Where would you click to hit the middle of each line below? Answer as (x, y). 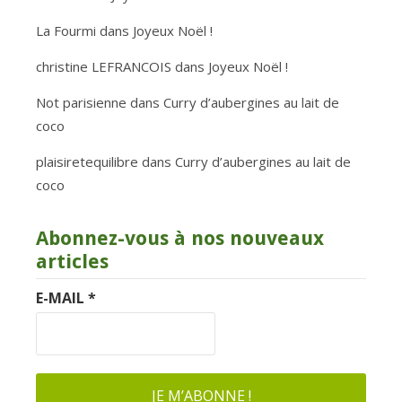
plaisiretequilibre (87, 161)
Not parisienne (81, 102)
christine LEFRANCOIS (104, 66)
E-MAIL (62, 297)
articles (72, 261)
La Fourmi (66, 30)
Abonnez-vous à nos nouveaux (180, 238)
